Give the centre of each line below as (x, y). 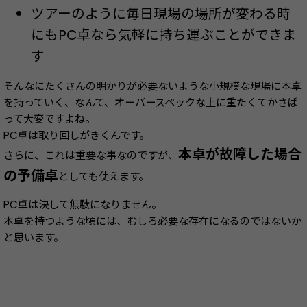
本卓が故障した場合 (240, 154)
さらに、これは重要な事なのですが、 (91, 155)
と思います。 (34, 238)
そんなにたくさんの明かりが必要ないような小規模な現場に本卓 (152, 86)
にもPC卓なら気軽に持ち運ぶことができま (163, 35)
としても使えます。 (103, 176)
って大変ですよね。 (49, 119)
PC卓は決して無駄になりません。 (83, 205)
